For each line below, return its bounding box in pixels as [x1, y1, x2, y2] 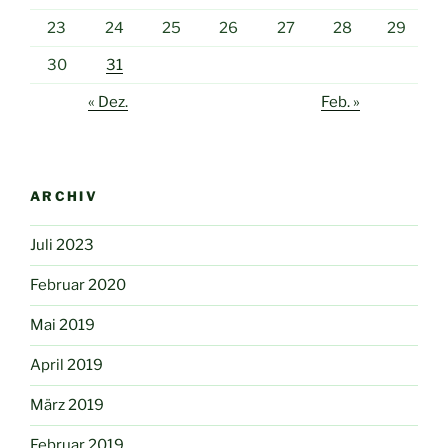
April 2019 [30, 356, 103, 375]
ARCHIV [30, 188, 99, 205]
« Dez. [87, 92, 128, 111]
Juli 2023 [30, 236, 94, 255]
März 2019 [30, 396, 104, 415]
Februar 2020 [30, 276, 126, 295]
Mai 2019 [30, 316, 95, 335]
